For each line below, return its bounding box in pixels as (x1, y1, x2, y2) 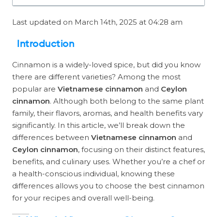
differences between (12, 133, 91, 142)
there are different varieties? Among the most (12, 72, 181, 81)
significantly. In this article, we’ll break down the (12, 121, 185, 130)
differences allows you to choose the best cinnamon (12, 181, 204, 190)
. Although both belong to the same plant (50, 96, 204, 106)
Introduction (17, 40, 74, 49)
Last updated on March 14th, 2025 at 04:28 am (12, 17, 183, 27)
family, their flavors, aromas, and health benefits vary (12, 108, 203, 118)
